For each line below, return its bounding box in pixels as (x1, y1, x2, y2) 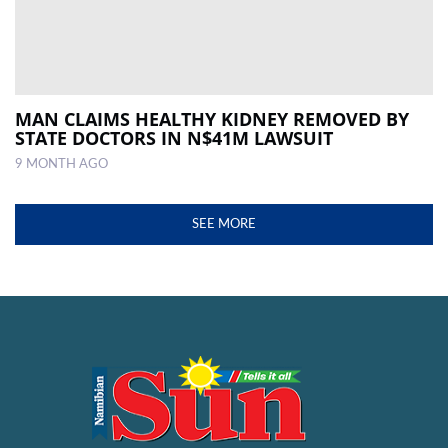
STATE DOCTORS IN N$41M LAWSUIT (15, 126, 333, 151)
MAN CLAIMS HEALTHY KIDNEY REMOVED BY (15, 107, 409, 132)
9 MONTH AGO (15, 158, 108, 171)
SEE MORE (192, 218, 256, 231)
